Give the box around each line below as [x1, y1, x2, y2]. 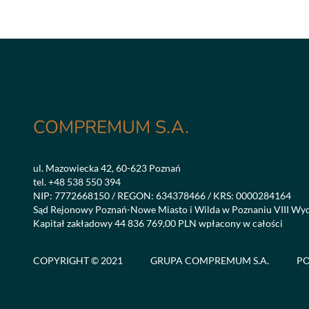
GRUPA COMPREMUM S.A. [150, 255, 269, 266]
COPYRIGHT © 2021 [33, 255, 123, 266]
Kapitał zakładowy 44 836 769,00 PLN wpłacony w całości [33, 217, 283, 229]
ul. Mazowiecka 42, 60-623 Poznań [33, 162, 181, 174]
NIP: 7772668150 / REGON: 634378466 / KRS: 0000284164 [33, 190, 291, 201]
